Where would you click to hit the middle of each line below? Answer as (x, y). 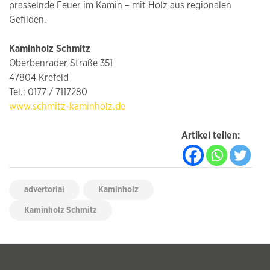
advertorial (44, 190)
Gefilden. (28, 20)
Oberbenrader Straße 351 (61, 63)
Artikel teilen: (211, 135)
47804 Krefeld (39, 77)
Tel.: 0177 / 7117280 (48, 92)
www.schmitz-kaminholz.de (67, 106)
